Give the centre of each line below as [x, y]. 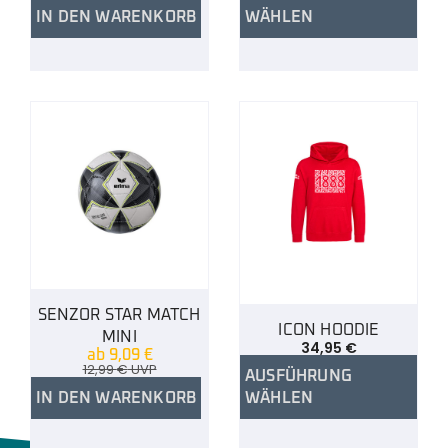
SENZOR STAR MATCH [119, 314]
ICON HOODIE [328, 329]
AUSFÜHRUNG [298, 375]
